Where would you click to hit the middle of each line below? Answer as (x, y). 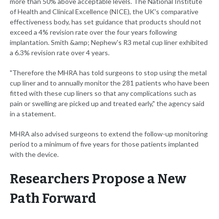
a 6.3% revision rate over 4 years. (60, 53)
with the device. (34, 154)
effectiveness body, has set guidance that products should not (106, 22)
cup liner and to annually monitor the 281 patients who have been (109, 83)
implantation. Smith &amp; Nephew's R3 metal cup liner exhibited (109, 43)
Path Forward (53, 199)
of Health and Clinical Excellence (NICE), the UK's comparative (104, 12)
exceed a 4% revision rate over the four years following (93, 32)
